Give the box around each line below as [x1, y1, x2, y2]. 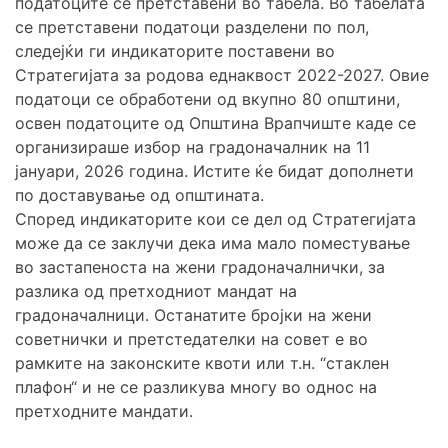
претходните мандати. [15, 401, 193, 422]
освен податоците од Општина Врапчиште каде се [15, 113, 416, 134]
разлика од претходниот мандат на [15, 281, 297, 302]
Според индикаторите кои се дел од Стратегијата [15, 209, 416, 230]
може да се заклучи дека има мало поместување [15, 233, 410, 254]
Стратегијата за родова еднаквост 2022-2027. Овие [15, 65, 429, 86]
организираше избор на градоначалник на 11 [15, 137, 370, 158]
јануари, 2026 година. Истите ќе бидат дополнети [15, 161, 414, 182]
